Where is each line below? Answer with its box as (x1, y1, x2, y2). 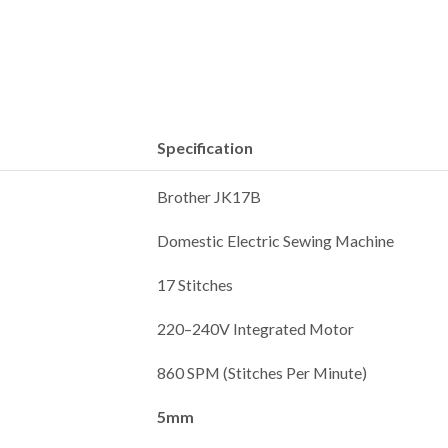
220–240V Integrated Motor (157, 318, 355, 338)
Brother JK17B (157, 186, 262, 206)
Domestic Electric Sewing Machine (157, 230, 395, 250)
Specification (157, 137, 254, 157)
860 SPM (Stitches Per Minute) (157, 362, 368, 382)
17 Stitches (157, 274, 234, 294)
